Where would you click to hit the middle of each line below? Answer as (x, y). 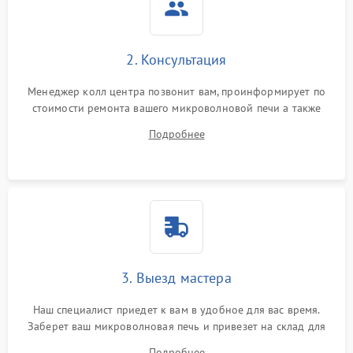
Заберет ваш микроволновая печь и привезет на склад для (176, 326)
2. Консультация (176, 59)
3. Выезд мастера (176, 278)
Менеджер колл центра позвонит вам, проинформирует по (176, 91)
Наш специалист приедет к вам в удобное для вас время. (176, 310)
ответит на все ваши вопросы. (176, 124)
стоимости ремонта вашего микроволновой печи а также (176, 108)
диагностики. (176, 343)
